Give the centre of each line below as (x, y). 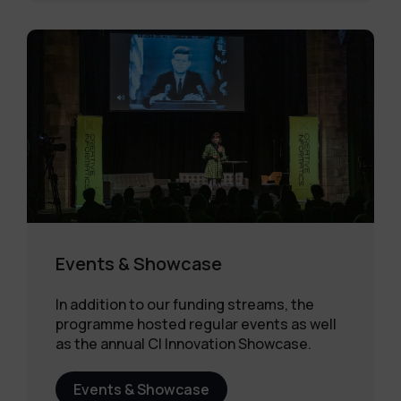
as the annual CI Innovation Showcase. (185, 343)
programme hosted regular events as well (196, 324)
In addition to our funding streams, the (185, 304)
